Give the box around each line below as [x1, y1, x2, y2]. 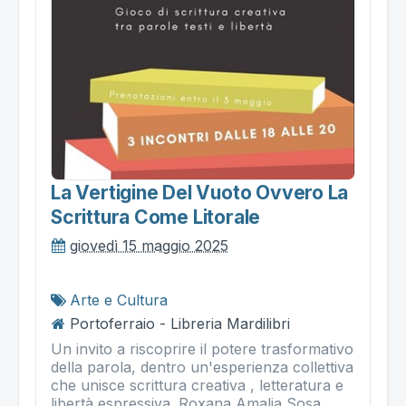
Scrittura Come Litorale [51, 205, 261, 228]
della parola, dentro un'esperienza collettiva [51, 357, 353, 376]
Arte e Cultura [70, 290, 168, 309]
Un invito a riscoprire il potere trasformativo [51, 339, 353, 358]
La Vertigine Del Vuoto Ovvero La [51, 180, 349, 204]
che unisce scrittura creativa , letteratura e [51, 375, 343, 394]
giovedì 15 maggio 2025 [70, 236, 228, 255]
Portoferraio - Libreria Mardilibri [70, 314, 290, 333]
